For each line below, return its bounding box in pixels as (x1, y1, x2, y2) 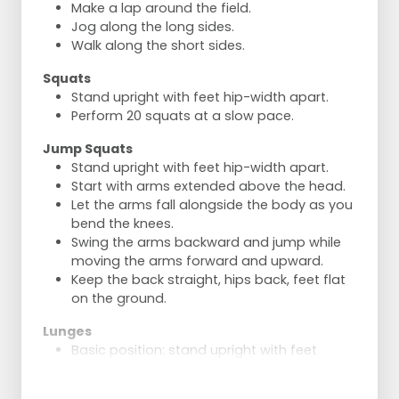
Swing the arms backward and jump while (71, 233, 341, 252)
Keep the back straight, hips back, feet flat (71, 271, 346, 289)
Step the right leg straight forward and (71, 379, 321, 397)
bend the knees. (71, 215, 174, 233)
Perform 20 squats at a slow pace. (71, 107, 294, 126)
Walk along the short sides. (71, 37, 245, 55)
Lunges (43, 322, 92, 341)
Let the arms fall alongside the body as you (71, 196, 353, 215)
